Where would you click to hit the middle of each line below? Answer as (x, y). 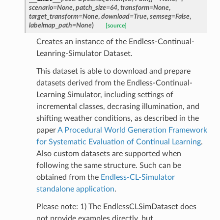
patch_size (91, 7)
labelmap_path (50, 25)
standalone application (75, 189)
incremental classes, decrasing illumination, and (118, 106)
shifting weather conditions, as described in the (117, 118)
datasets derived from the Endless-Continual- (114, 83)
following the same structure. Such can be (109, 165)
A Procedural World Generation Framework (132, 130)
